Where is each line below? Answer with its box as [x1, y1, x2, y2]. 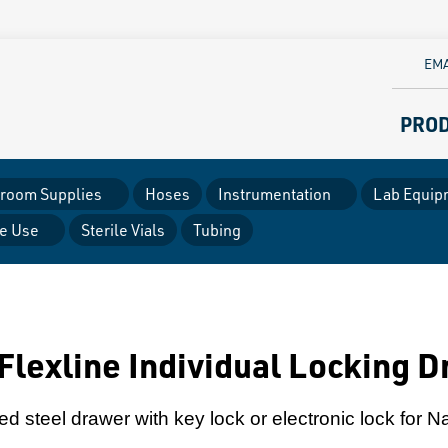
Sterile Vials [81, 220, 165, 240]
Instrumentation [217, 184, 331, 204]
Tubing [193, 220, 241, 240]
